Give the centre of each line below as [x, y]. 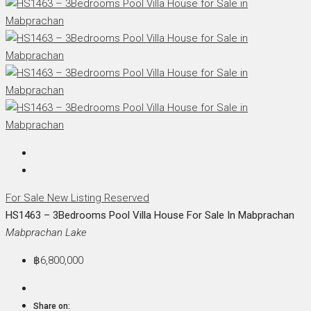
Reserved [127, 198]
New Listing [76, 198]
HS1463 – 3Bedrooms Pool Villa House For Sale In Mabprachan [150, 216]
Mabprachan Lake [46, 233]
